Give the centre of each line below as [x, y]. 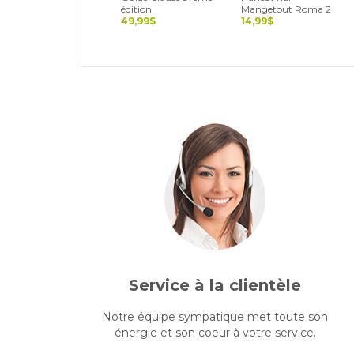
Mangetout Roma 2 [286, 9]
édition [136, 9]
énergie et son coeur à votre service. [215, 332]
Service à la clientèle [215, 285]
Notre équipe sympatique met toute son [215, 316]
